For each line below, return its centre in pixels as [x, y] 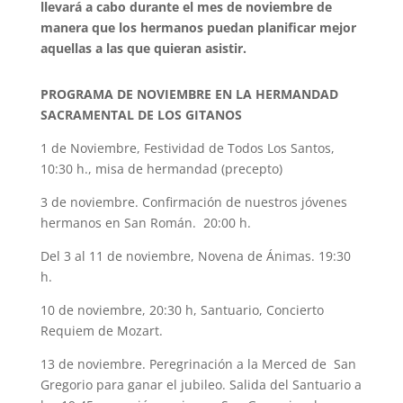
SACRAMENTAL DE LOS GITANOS [143, 115]
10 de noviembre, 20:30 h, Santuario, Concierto [182, 310]
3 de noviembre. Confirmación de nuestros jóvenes [193, 202]
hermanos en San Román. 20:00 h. [145, 223]
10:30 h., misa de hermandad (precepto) [161, 169]
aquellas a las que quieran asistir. [143, 48]
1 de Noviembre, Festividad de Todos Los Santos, [187, 148]
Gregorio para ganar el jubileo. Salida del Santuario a [201, 385]
